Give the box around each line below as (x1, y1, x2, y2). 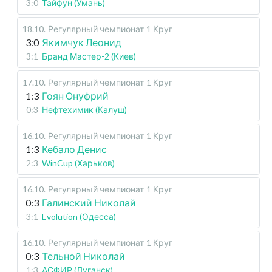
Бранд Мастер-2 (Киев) (42, 51, 136, 61)
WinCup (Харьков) (42, 158, 115, 168)
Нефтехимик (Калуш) (42, 104, 127, 115)
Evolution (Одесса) (42, 211, 116, 222)
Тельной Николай (42, 250, 125, 262)
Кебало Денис (42, 143, 107, 155)
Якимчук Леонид (42, 36, 121, 48)
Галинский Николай (42, 197, 136, 208)
